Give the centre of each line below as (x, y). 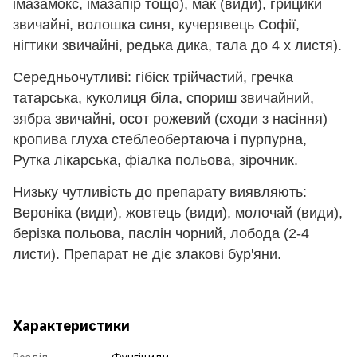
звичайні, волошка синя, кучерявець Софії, (156, 24)
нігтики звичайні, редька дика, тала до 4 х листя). (177, 45)
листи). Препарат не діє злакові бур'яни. (147, 254)
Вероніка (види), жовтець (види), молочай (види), (178, 212)
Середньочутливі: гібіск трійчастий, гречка (153, 77)
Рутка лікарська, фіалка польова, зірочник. (155, 160)
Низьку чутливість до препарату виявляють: (160, 192)
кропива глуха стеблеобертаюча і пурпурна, (160, 139)
